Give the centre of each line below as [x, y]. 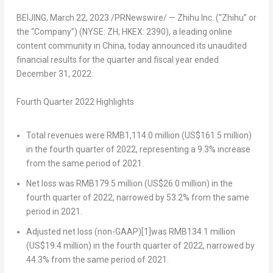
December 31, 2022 [54, 74]
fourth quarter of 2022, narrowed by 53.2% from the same [137, 197]
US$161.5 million [216, 136]
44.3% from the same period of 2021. [97, 259]
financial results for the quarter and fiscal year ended [117, 60]
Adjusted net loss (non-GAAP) [83, 231]
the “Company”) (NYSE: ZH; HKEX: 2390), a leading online [124, 32]
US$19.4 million [58, 245]
